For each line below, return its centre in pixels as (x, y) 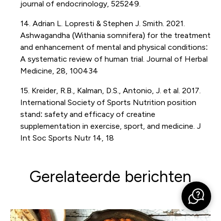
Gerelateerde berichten (110, 176)
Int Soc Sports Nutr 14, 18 (67, 138)
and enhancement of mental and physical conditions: (114, 47)
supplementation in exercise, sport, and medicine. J (110, 126)
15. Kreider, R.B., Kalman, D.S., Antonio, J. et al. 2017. (110, 90)
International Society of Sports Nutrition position (108, 102)
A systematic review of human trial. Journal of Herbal (114, 59)
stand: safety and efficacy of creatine (88, 114)
